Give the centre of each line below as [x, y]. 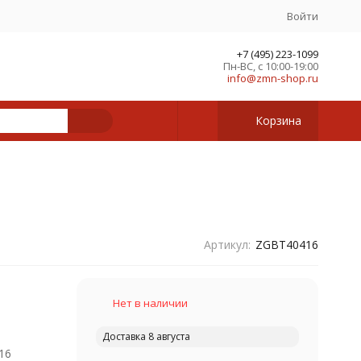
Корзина [278, 120]
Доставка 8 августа [146, 336]
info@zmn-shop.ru [272, 78]
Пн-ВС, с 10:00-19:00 [270, 66]
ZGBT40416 [286, 245]
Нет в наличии [150, 303]
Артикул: [227, 245]
